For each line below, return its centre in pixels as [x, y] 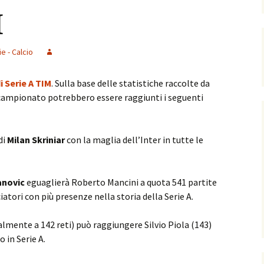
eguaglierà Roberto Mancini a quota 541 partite [121, 182]
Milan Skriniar [36, 140]
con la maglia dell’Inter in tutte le [134, 140]
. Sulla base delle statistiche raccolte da [131, 83]
